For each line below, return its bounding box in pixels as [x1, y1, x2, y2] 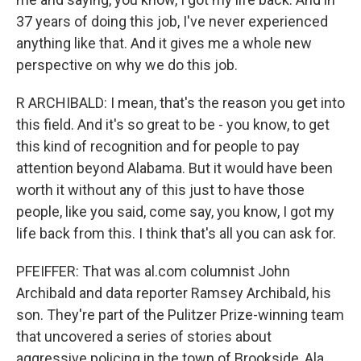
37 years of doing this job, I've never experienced [16, 13, 328, 30]
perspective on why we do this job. [16, 56, 238, 73]
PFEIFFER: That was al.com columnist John [16, 263, 290, 280]
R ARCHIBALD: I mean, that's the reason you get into [16, 94, 345, 111]
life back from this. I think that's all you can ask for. [16, 225, 336, 242]
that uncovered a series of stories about [16, 328, 272, 345]
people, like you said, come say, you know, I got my [16, 203, 334, 220]
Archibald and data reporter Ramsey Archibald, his [16, 284, 331, 301]
